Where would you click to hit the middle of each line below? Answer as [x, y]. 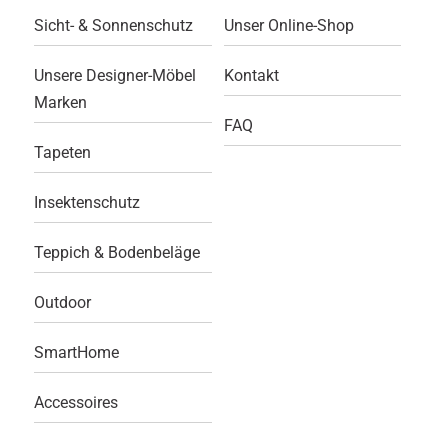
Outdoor [62, 302]
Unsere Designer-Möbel [114, 75]
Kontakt [251, 75]
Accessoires [75, 402]
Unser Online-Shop [289, 25]
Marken [60, 102]
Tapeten [62, 152]
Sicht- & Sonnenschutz [113, 25]
